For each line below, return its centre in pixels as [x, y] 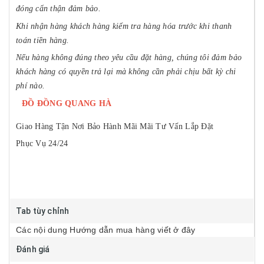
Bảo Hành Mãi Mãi [120, 126]
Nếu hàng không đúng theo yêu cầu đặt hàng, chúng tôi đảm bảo [129, 58]
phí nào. [31, 86]
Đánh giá [33, 250]
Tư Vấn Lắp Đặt [185, 126]
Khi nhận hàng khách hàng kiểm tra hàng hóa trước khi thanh [124, 26]
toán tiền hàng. [43, 40]
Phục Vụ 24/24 [42, 144]
